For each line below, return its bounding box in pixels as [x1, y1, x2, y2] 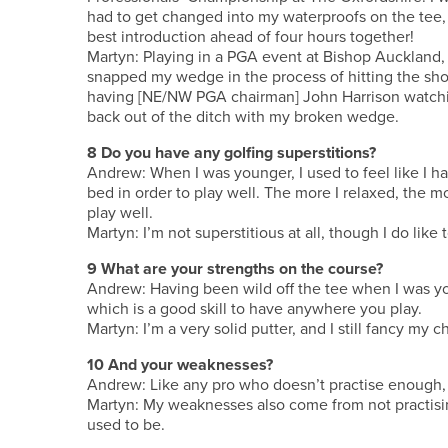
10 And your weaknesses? [87, 353, 273, 376]
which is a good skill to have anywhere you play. [87, 297, 422, 320]
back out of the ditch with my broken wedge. [87, 105, 399, 128]
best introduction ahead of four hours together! [87, 25, 414, 48]
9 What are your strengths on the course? [87, 257, 383, 280]
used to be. [87, 413, 165, 436]
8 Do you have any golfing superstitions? [87, 141, 376, 164]
